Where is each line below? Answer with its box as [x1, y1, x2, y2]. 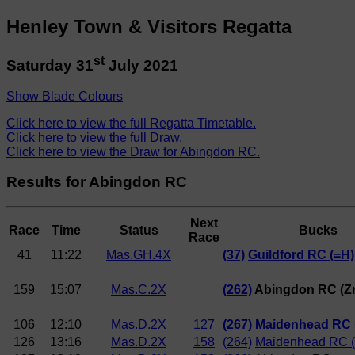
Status [119, 223, 158, 238]
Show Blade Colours [6, 89, 123, 103]
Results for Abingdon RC [6, 174, 187, 191]
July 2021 [105, 57, 178, 74]
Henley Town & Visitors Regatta [6, 15, 292, 37]
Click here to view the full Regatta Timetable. [6, 116, 256, 130]
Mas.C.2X [111, 283, 166, 297]
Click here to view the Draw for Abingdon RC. [6, 144, 260, 158]
